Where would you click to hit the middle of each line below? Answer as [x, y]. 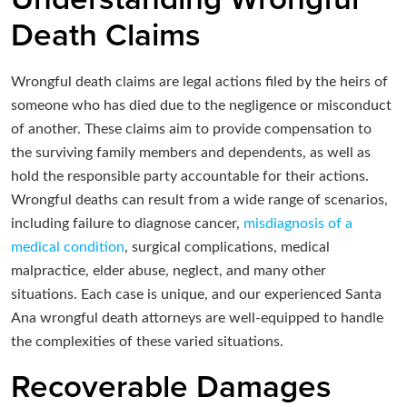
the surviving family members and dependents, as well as [191, 153]
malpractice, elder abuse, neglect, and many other [169, 271]
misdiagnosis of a [298, 224]
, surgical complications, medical [227, 248]
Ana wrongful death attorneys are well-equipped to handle [197, 318]
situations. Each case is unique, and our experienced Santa [196, 295]
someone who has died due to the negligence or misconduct [201, 106]
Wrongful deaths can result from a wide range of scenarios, [199, 200]
